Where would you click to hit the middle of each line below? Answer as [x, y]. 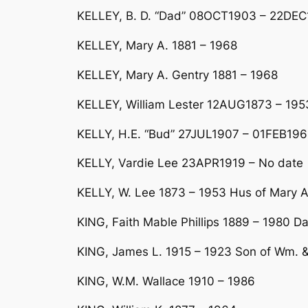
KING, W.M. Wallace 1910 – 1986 [166, 281]
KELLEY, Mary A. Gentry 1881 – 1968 [177, 75]
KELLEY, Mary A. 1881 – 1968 [157, 46]
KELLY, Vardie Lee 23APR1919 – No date [190, 163]
